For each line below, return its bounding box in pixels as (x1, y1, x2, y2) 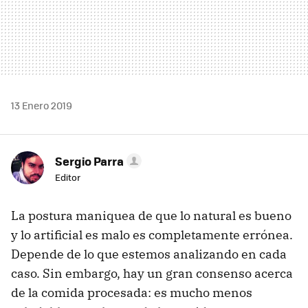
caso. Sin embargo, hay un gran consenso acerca (11, 265, 293, 281)
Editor (55, 170, 80, 184)
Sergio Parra (55, 152, 124, 169)
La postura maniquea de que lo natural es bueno (11, 207, 291, 223)
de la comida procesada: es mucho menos (11, 284, 252, 300)
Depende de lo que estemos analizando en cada (11, 245, 287, 262)
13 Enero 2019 (11, 98, 72, 112)
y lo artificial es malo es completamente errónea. (11, 226, 293, 243)
